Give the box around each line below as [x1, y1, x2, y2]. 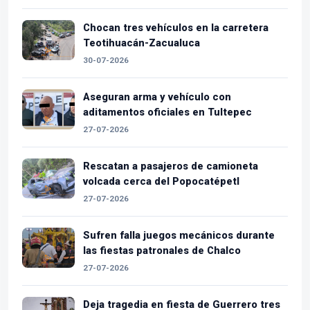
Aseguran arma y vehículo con [83, 90, 231, 103]
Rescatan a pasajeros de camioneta [83, 159, 258, 172]
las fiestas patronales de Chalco [83, 244, 241, 257]
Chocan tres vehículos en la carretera [83, 21, 268, 34]
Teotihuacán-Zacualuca [83, 36, 200, 49]
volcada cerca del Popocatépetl [83, 174, 239, 188]
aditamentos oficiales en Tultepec [83, 105, 252, 118]
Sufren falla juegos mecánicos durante [83, 228, 275, 241]
